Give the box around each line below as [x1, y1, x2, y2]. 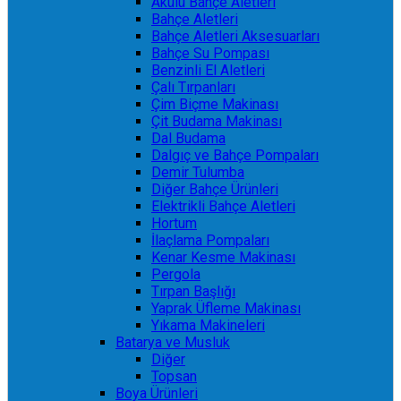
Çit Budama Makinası [151, 113, 282, 130]
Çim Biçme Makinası [151, 96, 278, 113]
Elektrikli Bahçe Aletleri [151, 198, 295, 215]
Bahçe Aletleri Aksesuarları [151, 28, 320, 45]
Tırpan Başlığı [151, 283, 235, 300]
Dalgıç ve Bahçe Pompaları [151, 147, 319, 164]
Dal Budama [151, 130, 226, 147]
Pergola [151, 266, 200, 283]
